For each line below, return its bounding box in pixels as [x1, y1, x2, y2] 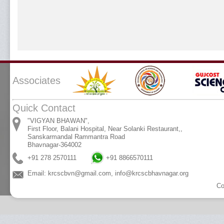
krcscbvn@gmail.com [48, 169, 111, 177]
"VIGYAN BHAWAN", [27, 117, 89, 124]
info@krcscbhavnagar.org [115, 169, 188, 177]
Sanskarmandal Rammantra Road [27, 133, 125, 140]
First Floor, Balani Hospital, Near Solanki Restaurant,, [27, 125, 182, 132]
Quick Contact [12, 102, 75, 113]
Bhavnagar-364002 [27, 141, 81, 148]
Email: [27, 169, 48, 177]
